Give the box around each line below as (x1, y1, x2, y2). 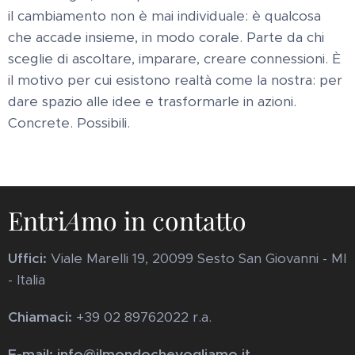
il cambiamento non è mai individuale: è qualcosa (8, 7, 321, 25)
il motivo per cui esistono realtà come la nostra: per (8, 71, 342, 90)
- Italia (8, 271, 45, 289)
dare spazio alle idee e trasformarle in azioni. (8, 93, 296, 111)
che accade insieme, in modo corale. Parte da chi (8, 29, 324, 47)
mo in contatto (81, 203, 246, 238)
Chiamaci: (8, 308, 76, 326)
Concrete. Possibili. (8, 114, 130, 132)
